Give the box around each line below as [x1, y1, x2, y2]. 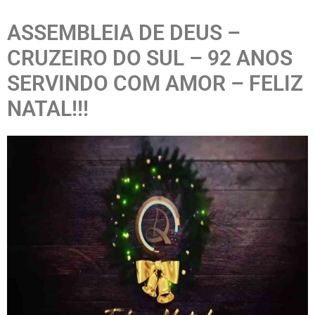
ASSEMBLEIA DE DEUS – [7, 20, 240, 45]
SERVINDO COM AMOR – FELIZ [7, 71, 303, 96]
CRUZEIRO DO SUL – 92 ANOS [7, 46, 292, 70]
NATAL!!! [7, 96, 89, 121]
